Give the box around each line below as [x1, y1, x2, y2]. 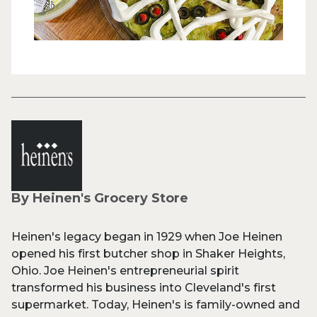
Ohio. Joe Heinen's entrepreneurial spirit [11, 264, 239, 278]
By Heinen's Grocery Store [11, 190, 188, 207]
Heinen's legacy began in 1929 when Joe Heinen [11, 230, 282, 244]
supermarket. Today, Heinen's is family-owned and [11, 298, 300, 312]
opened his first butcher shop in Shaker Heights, [11, 247, 285, 261]
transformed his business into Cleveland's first [11, 281, 276, 295]
